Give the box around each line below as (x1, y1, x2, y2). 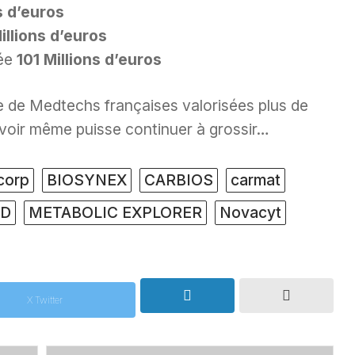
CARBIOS (144, 170, 213, 190)
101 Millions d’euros (17, 49, 162, 69)
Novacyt (219, 203, 281, 223)
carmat (231, 170, 281, 190)
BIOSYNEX (47, 170, 127, 190)
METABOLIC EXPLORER (29, 203, 202, 223)
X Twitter (26, 294, 63, 307)
